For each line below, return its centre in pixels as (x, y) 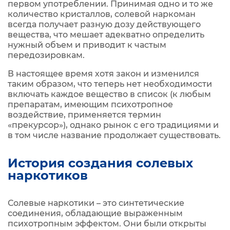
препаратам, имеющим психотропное (90, 104)
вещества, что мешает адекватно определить (106, 35)
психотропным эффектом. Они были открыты (107, 224)
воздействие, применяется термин (84, 115)
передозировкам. (46, 55)
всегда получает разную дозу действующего (104, 24)
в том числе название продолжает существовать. (114, 135)
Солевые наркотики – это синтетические (96, 203)
